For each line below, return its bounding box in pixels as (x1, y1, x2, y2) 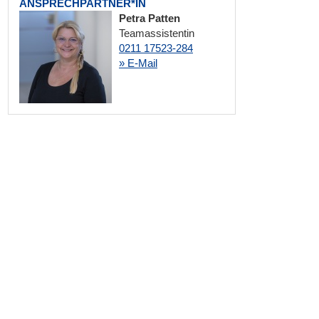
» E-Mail (119, 57, 157, 69)
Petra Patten (119, 12, 180, 24)
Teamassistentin (119, 27, 194, 39)
